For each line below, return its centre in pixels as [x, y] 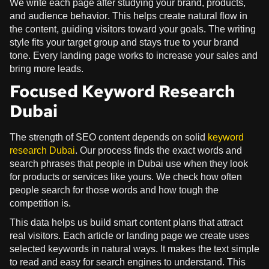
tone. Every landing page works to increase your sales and [134, 55]
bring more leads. [47, 68]
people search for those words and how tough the [114, 190]
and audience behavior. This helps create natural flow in [128, 16]
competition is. [40, 203]
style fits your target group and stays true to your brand [124, 42]
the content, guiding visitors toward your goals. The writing [133, 29]
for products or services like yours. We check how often [126, 177]
